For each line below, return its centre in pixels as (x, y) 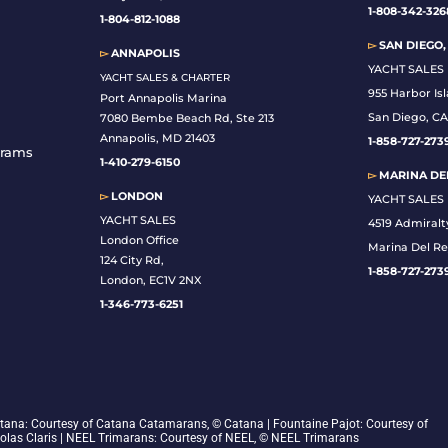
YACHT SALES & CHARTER (164, 78)
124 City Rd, (131, 260)
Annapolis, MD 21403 (157, 138)
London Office (139, 240)
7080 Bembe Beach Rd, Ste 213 (186, 118)
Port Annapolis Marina (163, 98)
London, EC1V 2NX (150, 280)
